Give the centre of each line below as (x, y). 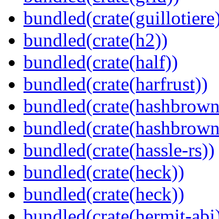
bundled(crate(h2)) (96, 40)
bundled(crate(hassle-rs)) (119, 150)
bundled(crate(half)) (101, 62)
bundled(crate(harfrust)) (116, 84)
